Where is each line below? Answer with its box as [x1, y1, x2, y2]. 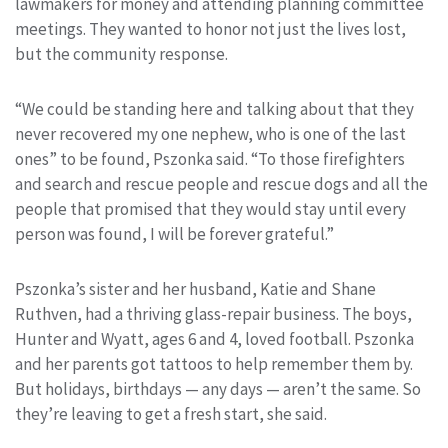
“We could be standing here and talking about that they [15, 97, 414, 120]
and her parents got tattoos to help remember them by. [15, 352, 413, 375]
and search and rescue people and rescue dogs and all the [15, 172, 428, 195]
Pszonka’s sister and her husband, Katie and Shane [15, 277, 376, 300]
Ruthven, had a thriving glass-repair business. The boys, [15, 302, 412, 325]
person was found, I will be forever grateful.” [15, 222, 334, 245]
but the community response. [15, 42, 228, 65]
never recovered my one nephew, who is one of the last [15, 122, 406, 145]
